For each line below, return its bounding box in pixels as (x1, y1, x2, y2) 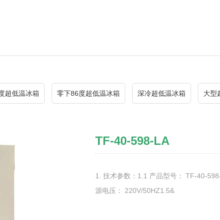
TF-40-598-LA (95, 134, 169, 147)
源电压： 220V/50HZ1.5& (95, 187, 174, 194)
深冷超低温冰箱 (137, 89, 186, 97)
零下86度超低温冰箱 (57, 89, 120, 97)
